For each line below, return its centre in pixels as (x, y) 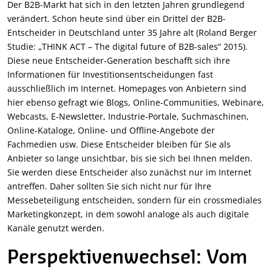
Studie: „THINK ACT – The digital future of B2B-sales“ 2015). (127, 47)
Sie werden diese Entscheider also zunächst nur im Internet (129, 172)
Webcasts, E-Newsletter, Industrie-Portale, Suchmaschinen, (128, 117)
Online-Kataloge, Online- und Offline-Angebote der (111, 131)
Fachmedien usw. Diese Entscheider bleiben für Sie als (119, 144)
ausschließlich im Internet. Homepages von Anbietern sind (127, 89)
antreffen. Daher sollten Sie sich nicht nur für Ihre (109, 186)
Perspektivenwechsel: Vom (127, 258)
